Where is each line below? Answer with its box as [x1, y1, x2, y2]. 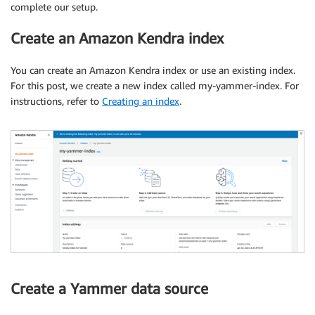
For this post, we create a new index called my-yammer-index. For [11, 79, 299, 91]
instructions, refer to [11, 94, 102, 107]
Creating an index [102, 94, 179, 107]
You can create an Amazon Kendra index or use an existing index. [11, 63, 295, 76]
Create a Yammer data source [11, 279, 208, 297]
